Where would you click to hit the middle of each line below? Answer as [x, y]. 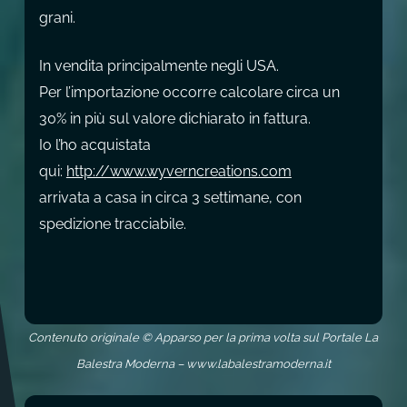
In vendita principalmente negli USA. [159, 65]
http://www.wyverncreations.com [179, 171]
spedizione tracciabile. [112, 223]
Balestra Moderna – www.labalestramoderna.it [203, 363]
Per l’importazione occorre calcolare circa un [189, 92]
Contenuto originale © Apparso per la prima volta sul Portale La [203, 337]
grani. [57, 17]
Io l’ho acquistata [94, 144]
